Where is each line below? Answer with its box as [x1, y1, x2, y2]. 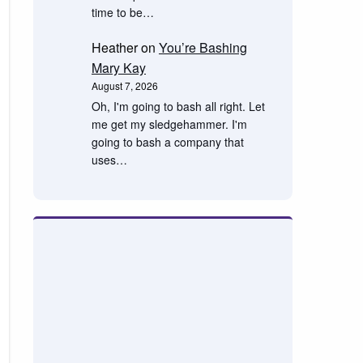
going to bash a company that [91, 133, 244, 150]
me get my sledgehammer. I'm [91, 115, 247, 132]
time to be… [91, 3, 154, 20]
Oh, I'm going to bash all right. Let [91, 97, 265, 114]
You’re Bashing [158, 37, 247, 57]
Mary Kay [91, 58, 146, 77]
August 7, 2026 [91, 78, 158, 92]
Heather [91, 37, 138, 57]
